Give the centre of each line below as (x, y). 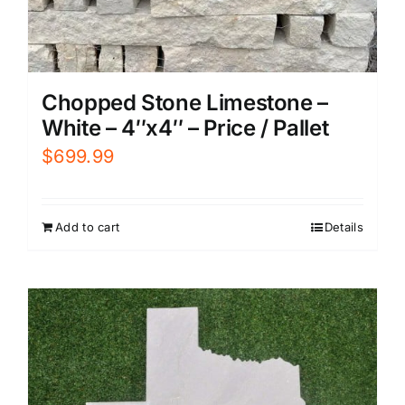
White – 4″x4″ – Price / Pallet (185, 128)
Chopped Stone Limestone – (185, 103)
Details (344, 227)
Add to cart (88, 227)
